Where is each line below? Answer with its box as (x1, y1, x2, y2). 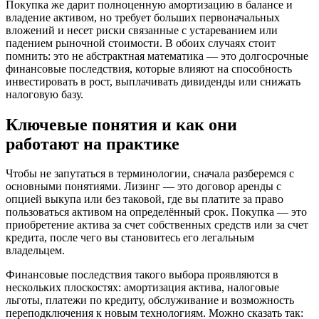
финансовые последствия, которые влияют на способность (6, 62, 292, 75)
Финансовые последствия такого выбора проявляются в (6, 268, 278, 281)
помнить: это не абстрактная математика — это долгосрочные (6, 49, 308, 62)
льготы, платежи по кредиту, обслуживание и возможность (6, 294, 294, 307)
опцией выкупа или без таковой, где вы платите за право (6, 193, 283, 206)
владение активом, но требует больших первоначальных (6, 11, 280, 23)
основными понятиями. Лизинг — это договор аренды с (6, 180, 281, 193)
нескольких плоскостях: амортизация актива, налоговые (6, 281, 279, 294)
